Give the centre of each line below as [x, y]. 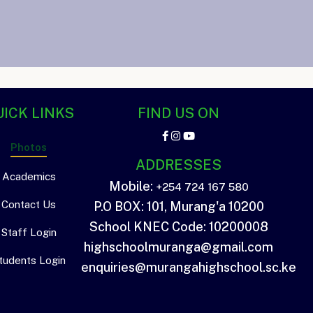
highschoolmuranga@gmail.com [179, 247]
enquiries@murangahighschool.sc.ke [189, 267]
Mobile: [132, 186]
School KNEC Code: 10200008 [179, 227]
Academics [29, 176]
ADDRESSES [179, 165]
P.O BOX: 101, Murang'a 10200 [179, 206]
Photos [29, 147]
